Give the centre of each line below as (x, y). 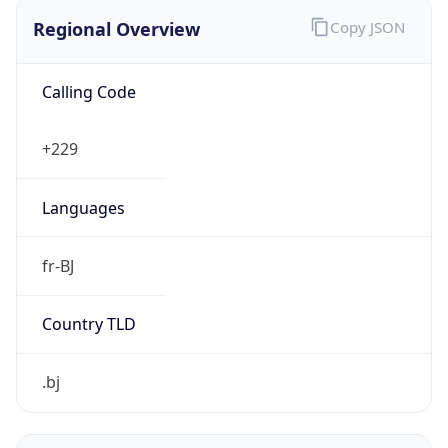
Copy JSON (367, 27)
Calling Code (88, 92)
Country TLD (88, 324)
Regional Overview (116, 28)
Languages (83, 207)
